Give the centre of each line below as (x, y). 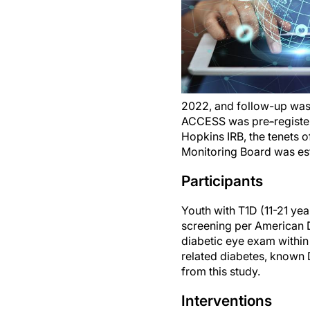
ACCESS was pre (225, 121)
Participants (222, 181)
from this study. (221, 271)
